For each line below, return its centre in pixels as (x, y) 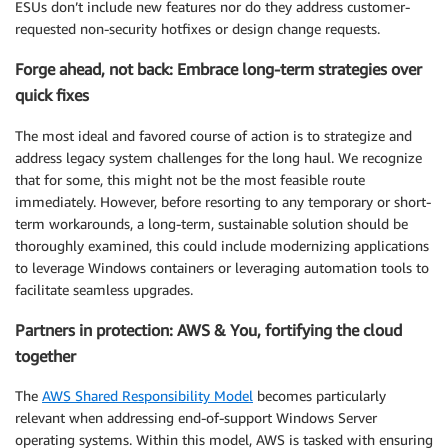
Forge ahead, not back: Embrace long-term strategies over (218, 69)
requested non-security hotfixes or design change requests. (197, 28)
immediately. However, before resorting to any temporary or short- (223, 201)
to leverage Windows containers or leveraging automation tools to (222, 267)
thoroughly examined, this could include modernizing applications (222, 245)
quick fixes (52, 95)
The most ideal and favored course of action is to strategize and (213, 135)
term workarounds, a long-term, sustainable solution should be (211, 223)
